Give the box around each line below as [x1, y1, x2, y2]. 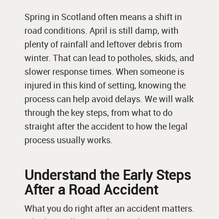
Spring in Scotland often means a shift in [24, 11, 182, 23]
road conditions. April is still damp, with [24, 24, 178, 37]
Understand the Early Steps [24, 165, 191, 184]
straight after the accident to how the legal [24, 120, 188, 132]
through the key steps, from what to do [24, 107, 173, 119]
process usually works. [24, 134, 113, 146]
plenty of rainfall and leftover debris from [24, 38, 182, 50]
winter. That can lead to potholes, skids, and [24, 52, 194, 64]
